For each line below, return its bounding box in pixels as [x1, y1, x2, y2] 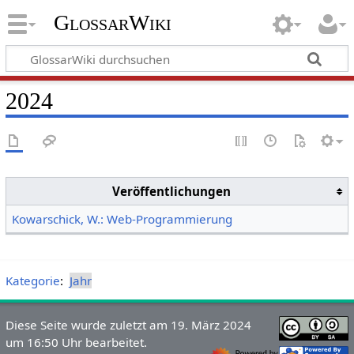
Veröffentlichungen [112, 183, 232, 200]
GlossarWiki [53, 10, 171, 36]
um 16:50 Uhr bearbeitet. [5, 333, 147, 350]
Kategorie [5, 272, 60, 288]
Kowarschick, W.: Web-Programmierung [12, 211, 233, 228]
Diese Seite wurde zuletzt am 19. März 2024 [5, 316, 251, 333]
